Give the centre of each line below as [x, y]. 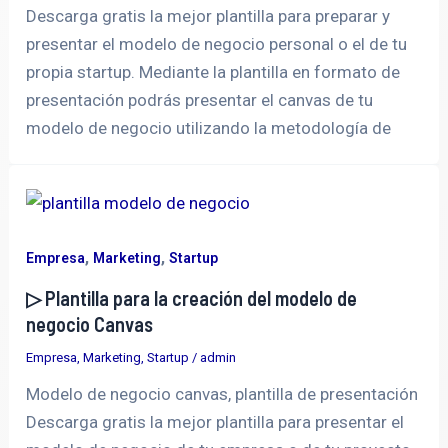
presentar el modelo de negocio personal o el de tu [217, 43]
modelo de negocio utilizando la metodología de [209, 127]
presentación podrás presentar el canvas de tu [200, 99]
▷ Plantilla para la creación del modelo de [192, 298]
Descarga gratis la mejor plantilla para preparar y [208, 15]
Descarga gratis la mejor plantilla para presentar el [215, 422]
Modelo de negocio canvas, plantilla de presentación [222, 394]
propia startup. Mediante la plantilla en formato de [213, 71]
